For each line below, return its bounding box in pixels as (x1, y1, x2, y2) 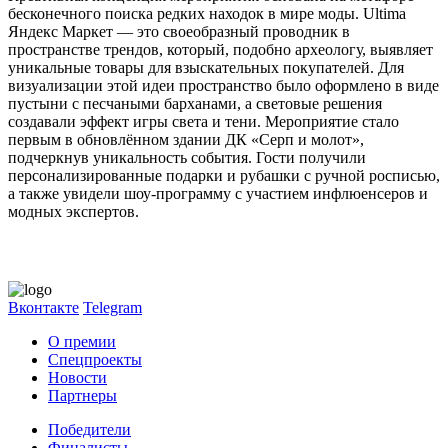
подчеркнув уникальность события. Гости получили (8, 148, 366, 166)
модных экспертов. (8, 202, 139, 220)
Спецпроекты (48, 350, 142, 368)
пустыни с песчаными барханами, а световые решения (8, 94, 382, 112)
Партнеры (48, 386, 117, 404)
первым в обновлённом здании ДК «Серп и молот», (8, 130, 364, 148)
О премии (48, 332, 116, 350)
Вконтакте (8, 298, 79, 316)
